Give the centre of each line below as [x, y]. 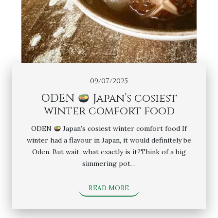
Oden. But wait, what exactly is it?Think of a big [109, 152]
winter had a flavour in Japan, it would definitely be [109, 140]
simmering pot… [109, 163]
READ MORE [109, 188]
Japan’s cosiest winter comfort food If [124, 128]
